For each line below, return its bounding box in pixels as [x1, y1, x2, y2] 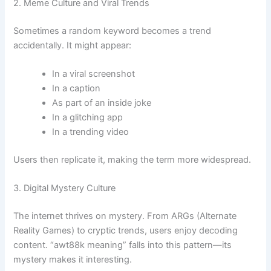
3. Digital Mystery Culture [13, 183, 116, 194]
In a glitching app [52, 112, 123, 123]
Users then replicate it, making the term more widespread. [13, 154, 252, 166]
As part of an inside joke [52, 97, 152, 109]
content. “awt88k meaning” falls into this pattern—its [13, 240, 232, 251]
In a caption [52, 83, 101, 94]
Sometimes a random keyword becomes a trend [13, 25, 212, 36]
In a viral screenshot [52, 68, 135, 80]
